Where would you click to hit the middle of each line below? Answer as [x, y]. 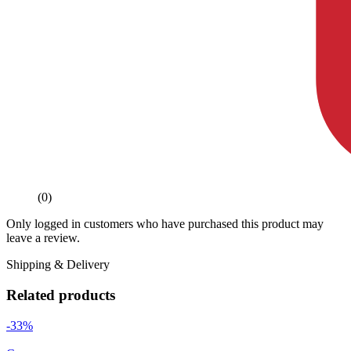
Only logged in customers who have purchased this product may [165, 224]
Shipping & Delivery [58, 265]
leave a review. [43, 238]
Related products [61, 295]
